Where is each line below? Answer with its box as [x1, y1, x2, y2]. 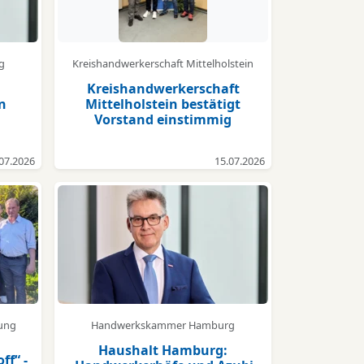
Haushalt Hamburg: [98, 341, 227, 360]
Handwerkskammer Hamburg [91, 318, 235, 333]
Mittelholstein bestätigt [85, 95, 240, 114]
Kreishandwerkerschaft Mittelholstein [72, 56, 253, 71]
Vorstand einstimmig [94, 110, 232, 129]
